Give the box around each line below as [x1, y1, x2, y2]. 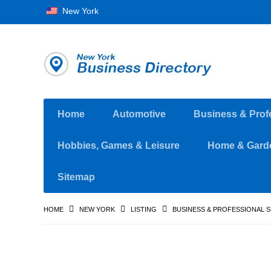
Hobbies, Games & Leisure [57, 140, 180, 151]
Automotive [113, 109, 166, 119]
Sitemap [57, 172, 95, 182]
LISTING [131, 206, 157, 213]
